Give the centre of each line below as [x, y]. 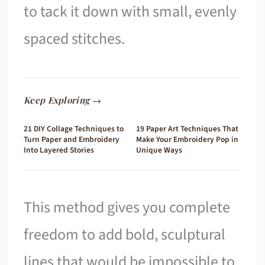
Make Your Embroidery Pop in [187, 139]
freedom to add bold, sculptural [125, 234]
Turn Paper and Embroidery [72, 139]
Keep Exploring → [62, 100]
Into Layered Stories [59, 150]
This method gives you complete [127, 207]
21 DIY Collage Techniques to [74, 128]
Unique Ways [159, 150]
